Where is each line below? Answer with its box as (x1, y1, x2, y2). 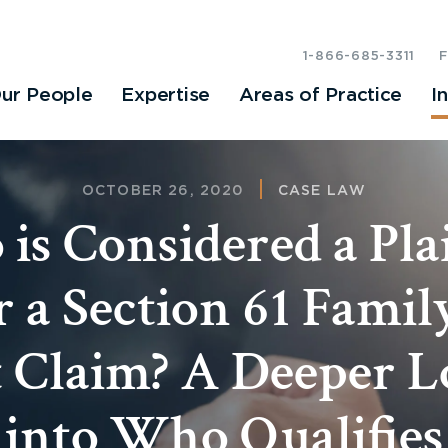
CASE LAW (277, 184, 367, 198)
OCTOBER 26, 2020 (81, 184, 245, 198)
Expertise (121, 86, 210, 106)
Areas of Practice (238, 86, 403, 106)
